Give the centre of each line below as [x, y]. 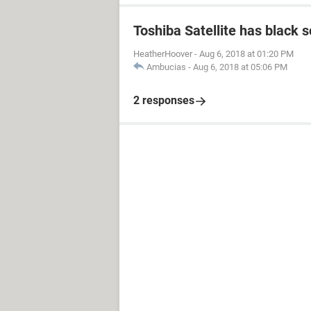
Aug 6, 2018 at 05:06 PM [240, 67]
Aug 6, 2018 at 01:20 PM [246, 54]
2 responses [164, 100]
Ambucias [166, 67]
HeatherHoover [163, 54]
